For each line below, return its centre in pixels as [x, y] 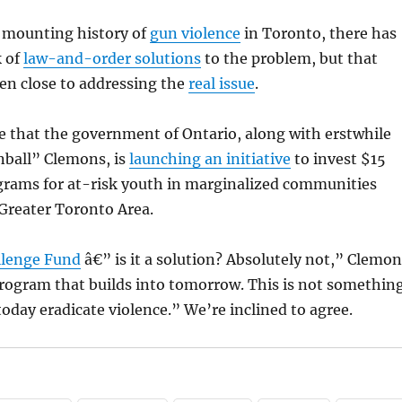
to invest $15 [338, 159]
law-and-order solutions [112, 59]
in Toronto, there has [318, 34]
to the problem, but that [289, 59]
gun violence [195, 34]
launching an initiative [210, 159]
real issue [221, 84]
